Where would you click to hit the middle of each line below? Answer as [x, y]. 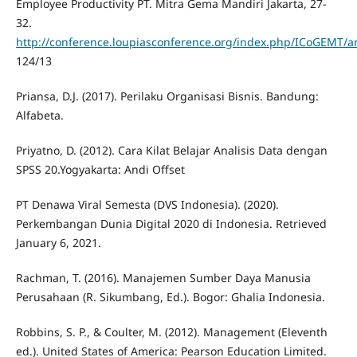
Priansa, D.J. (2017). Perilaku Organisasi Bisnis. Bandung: [167, 96]
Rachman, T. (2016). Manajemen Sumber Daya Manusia [163, 277]
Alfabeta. [39, 115]
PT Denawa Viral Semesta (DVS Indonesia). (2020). [147, 204]
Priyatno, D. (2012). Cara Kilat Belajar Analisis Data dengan [171, 150]
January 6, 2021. [58, 242]
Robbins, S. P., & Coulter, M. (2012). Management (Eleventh [171, 331]
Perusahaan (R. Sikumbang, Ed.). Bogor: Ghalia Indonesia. [170, 296]
